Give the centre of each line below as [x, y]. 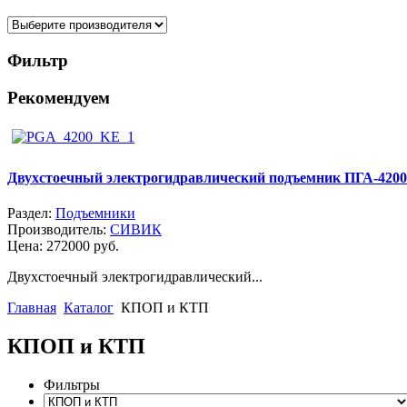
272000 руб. [83, 246]
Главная [32, 308]
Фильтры [72, 384]
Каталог [89, 308]
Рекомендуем [59, 97]
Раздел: [31, 213]
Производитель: [59, 229]
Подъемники [95, 213]
